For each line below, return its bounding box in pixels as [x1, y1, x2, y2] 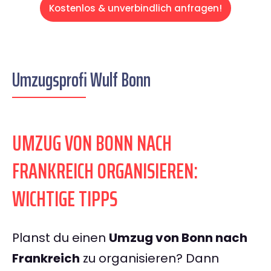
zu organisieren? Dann [80, 250, 219, 267]
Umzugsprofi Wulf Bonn [12, 65, 151, 96]
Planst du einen [12, 229, 109, 247]
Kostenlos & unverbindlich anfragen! [49, 2, 222, 15]
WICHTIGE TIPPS [12, 181, 117, 217]
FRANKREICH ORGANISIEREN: [12, 154, 198, 189]
